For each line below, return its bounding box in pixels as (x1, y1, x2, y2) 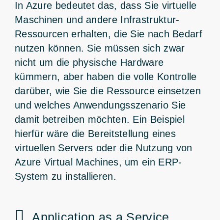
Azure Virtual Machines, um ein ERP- (14, 156, 182, 167)
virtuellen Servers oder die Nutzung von (14, 142, 192, 153)
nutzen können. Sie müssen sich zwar (14, 42, 185, 54)
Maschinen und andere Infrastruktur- (14, 14, 180, 25)
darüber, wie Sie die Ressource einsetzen (14, 85, 201, 96)
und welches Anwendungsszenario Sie (14, 99, 186, 110)
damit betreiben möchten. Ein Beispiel (14, 113, 185, 125)
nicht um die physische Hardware (14, 56, 164, 68)
